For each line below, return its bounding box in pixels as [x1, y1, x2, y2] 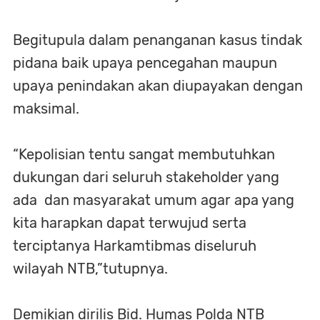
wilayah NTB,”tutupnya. [13, 259, 168, 277]
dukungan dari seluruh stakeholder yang [13, 168, 279, 186]
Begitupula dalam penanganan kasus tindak [13, 31, 302, 49]
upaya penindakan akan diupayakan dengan [13, 76, 303, 94]
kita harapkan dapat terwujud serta [13, 214, 246, 231]
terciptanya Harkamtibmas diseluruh [13, 236, 256, 254]
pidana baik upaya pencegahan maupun [13, 54, 277, 71]
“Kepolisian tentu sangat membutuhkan [13, 145, 275, 163]
